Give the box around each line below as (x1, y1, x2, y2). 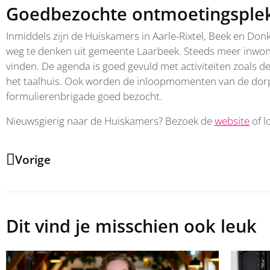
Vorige (15, 152, 51, 168)
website (215, 114, 250, 128)
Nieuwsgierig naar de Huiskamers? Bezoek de (6, 114, 215, 128)
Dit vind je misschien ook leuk (6, 214, 257, 238)
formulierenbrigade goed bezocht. (6, 89, 162, 104)
